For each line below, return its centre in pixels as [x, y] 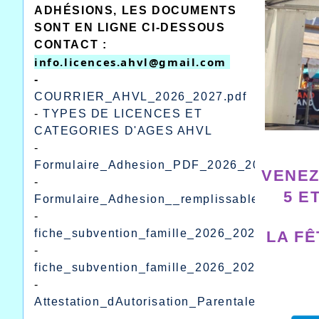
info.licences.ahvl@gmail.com [132, 62]
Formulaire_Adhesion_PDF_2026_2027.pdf [167, 164]
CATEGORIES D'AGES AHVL [124, 130]
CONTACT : [71, 44]
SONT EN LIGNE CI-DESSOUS [130, 27]
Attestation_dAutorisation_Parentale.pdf [157, 301]
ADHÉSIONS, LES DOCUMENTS [136, 10]
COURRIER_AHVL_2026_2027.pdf [141, 96]
